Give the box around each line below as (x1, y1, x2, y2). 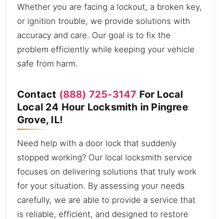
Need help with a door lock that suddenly (17, 138, 176, 148)
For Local (136, 88, 183, 100)
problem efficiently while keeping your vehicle (17, 44, 195, 54)
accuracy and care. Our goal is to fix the (17, 30, 171, 40)
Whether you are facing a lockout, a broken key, (17, 1, 202, 12)
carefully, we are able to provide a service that (17, 195, 196, 205)
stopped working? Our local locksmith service (17, 152, 192, 162)
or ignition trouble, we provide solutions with (17, 16, 190, 26)
